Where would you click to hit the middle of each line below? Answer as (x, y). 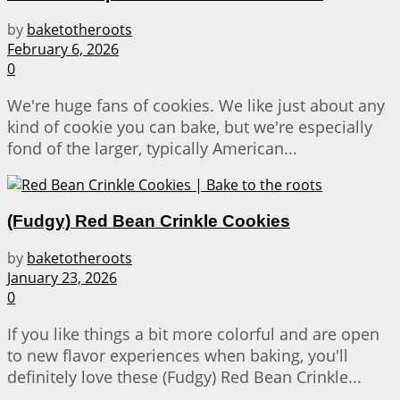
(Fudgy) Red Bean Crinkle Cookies (149, 221)
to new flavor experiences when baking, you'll (178, 355)
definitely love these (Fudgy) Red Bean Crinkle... (184, 376)
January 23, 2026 (62, 277)
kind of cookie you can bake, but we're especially (190, 127)
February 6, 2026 (63, 50)
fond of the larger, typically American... (152, 149)
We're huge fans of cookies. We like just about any (196, 106)
